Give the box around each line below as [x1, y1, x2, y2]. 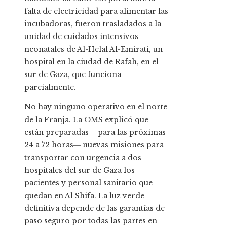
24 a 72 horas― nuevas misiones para [24, 140, 164, 150]
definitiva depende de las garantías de [24, 204, 165, 213]
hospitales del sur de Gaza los [24, 166, 135, 175]
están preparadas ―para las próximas [24, 128, 166, 137]
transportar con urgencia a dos [24, 153, 141, 163]
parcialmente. [24, 83, 76, 92]
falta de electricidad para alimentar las [24, 7, 168, 16]
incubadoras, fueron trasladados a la [24, 19, 161, 29]
